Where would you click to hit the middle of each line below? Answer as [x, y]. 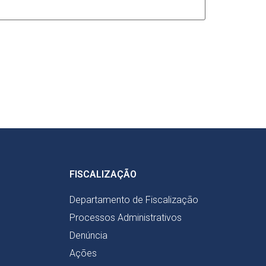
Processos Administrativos [126, 217]
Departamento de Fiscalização [134, 199]
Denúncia [88, 235]
